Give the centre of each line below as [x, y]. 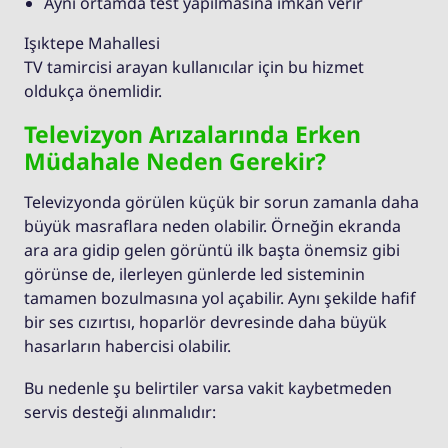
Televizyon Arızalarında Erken [192, 134]
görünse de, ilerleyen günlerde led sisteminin [194, 274]
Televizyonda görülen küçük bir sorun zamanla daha [221, 202]
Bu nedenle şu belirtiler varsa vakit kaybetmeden [208, 388]
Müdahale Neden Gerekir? [175, 161]
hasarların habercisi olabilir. [127, 346]
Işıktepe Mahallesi [92, 43]
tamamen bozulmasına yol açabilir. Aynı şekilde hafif [220, 298]
